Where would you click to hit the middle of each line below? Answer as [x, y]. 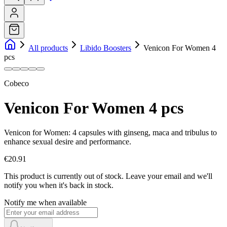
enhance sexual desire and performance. [68, 142]
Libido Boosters [106, 48]
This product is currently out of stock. [64, 176]
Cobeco [16, 83]
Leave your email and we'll [169, 176]
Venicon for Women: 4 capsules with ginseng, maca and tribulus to [110, 133]
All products [48, 48]
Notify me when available [45, 203]
